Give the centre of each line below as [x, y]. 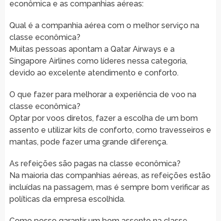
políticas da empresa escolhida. [67, 199]
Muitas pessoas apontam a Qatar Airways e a [92, 49]
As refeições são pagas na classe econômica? [95, 163]
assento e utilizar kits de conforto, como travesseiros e [110, 130]
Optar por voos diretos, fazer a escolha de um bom [103, 118]
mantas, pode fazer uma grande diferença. [88, 142]
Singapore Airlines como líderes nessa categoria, [98, 61]
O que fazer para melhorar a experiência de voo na [103, 94]
